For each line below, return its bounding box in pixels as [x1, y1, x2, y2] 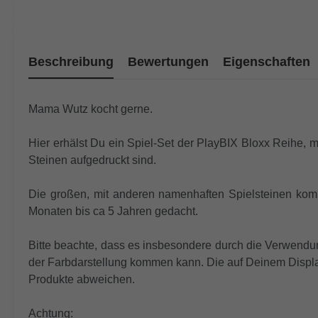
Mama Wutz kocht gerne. [28, 103, 153, 116]
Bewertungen [128, 55, 209, 70]
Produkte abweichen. [28, 273, 135, 286]
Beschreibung [28, 55, 114, 70]
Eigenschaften [223, 55, 310, 70]
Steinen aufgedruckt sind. [28, 154, 156, 167]
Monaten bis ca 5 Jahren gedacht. [28, 205, 198, 218]
